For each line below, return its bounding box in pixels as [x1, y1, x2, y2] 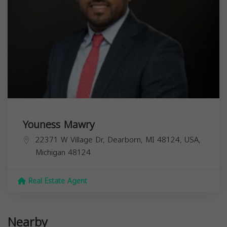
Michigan [35, 145, 65, 160]
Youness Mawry [23, 115, 95, 134]
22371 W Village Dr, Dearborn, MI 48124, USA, [35, 132, 201, 147]
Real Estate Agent [26, 174, 87, 188]
